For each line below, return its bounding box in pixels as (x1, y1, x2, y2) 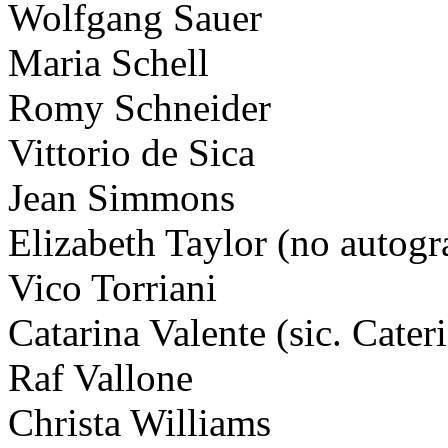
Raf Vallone (8, 355, 193, 399)
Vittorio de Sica (8, 130, 255, 174)
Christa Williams (8, 400, 271, 444)
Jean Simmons (8, 175, 235, 219)
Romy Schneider (8, 85, 271, 129)
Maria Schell (8, 40, 209, 84)
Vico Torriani (8, 265, 217, 309)
